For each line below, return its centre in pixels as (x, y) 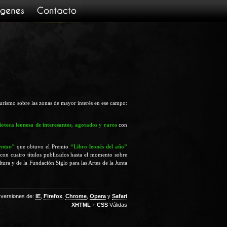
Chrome (76, 196)
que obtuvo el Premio (43, 146)
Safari (120, 196)
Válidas (118, 205)
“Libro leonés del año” (99, 146)
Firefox (53, 196)
